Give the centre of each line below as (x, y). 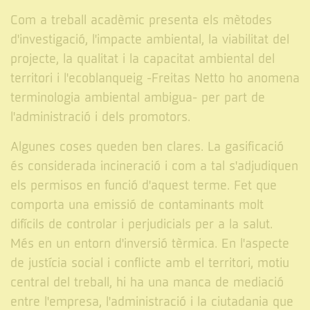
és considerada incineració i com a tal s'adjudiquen (154, 166)
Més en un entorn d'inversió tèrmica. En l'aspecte (150, 244)
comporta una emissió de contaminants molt (137, 205)
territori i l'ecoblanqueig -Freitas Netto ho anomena (155, 78)
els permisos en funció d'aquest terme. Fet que (144, 185)
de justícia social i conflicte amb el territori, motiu (150, 263)
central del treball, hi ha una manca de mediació (147, 282)
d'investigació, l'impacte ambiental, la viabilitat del (150, 39)
